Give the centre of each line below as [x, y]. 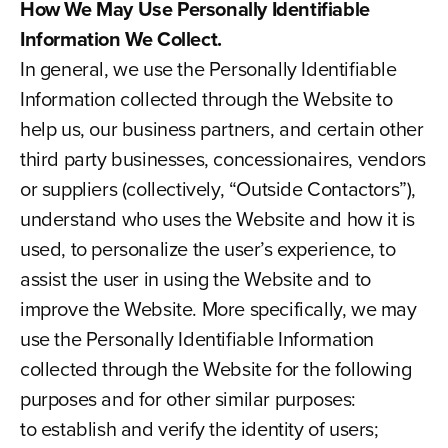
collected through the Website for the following [215, 369]
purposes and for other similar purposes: [187, 399]
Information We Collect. [120, 39]
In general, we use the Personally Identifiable [208, 69]
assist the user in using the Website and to [195, 279]
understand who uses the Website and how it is [217, 219]
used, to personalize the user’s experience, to [207, 249]
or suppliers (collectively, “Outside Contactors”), [217, 189]
